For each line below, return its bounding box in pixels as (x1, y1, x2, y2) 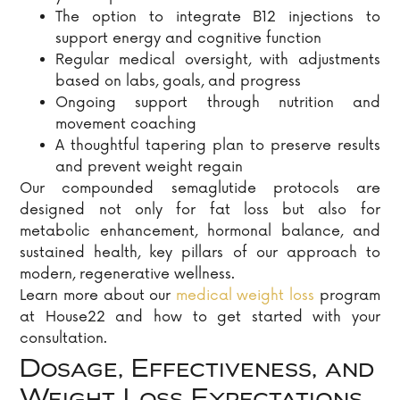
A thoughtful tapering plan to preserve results (55, 137, 380, 155)
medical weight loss (175, 287, 315, 305)
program (314, 287, 380, 305)
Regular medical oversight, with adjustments (55, 51, 380, 70)
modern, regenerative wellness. (20, 265, 236, 284)
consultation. (20, 329, 108, 348)
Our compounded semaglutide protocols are (20, 179, 380, 198)
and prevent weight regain (55, 158, 244, 177)
